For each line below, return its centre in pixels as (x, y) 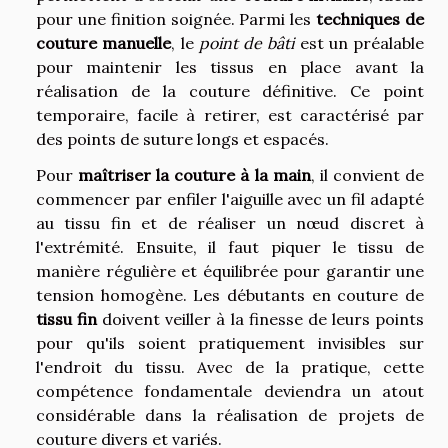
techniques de (370, 18)
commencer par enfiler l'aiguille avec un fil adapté (230, 198)
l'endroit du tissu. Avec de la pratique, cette (230, 366)
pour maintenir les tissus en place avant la (230, 66)
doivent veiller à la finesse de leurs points (261, 318)
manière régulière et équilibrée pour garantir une (230, 270)
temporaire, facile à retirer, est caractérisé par (230, 114)
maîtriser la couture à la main (194, 174)
